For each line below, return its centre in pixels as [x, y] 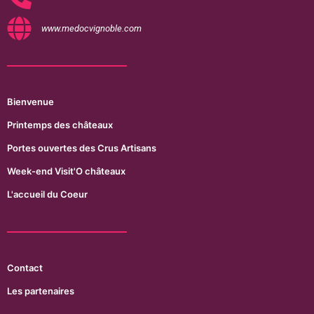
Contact [25, 268]
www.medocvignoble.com [91, 29]
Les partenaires [41, 291]
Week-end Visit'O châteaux [66, 171]
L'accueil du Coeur [47, 194]
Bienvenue [30, 102]
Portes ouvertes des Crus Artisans [82, 148]
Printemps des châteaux [60, 125]
